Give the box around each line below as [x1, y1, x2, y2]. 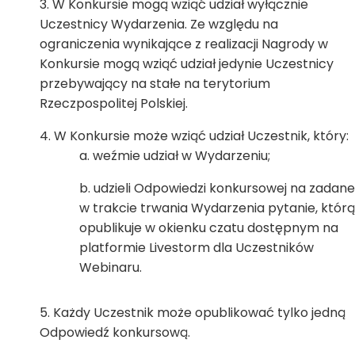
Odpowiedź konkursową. [40, 323, 190, 342]
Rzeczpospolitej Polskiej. [40, 94, 188, 113]
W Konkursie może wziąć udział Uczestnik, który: [54, 127, 349, 145]
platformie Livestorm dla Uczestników [79, 239, 314, 257]
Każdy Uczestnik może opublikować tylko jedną [53, 303, 345, 322]
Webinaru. [79, 258, 142, 277]
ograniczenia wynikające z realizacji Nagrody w [40, 35, 328, 53]
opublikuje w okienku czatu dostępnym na [79, 219, 338, 237]
